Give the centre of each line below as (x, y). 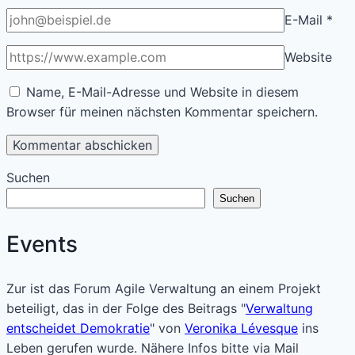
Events (42, 244)
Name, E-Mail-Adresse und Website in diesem (162, 92)
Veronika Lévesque (241, 328)
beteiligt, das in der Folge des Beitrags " (126, 309)
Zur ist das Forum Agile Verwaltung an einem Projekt (164, 289)
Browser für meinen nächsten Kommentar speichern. (162, 112)
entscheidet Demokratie (78, 328)
